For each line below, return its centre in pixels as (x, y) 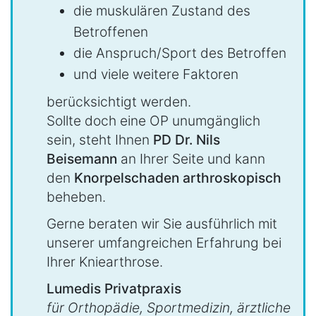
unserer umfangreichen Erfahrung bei (164, 242)
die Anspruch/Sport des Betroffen (180, 53)
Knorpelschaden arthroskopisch (178, 177)
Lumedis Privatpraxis (114, 289)
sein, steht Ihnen (100, 139)
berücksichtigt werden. (119, 101)
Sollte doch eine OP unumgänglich (153, 120)
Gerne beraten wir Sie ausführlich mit (162, 223)
